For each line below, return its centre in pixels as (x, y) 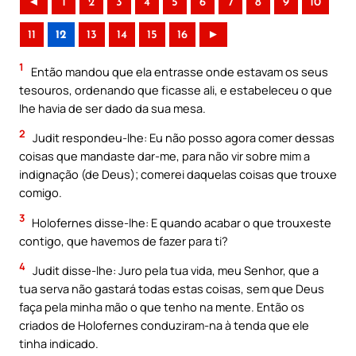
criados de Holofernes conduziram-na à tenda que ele (164, 325)
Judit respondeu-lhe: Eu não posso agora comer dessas (182, 138)
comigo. (41, 193)
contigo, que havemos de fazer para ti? (124, 240)
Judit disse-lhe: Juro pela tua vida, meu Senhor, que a (174, 271)
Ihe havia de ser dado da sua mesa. (112, 108)
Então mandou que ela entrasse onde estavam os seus (178, 71)
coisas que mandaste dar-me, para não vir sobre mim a (164, 156)
